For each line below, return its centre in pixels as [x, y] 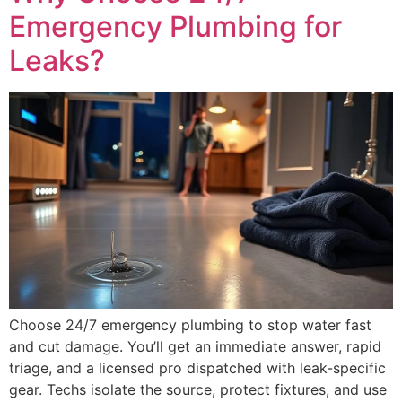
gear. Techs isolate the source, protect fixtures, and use [198, 389]
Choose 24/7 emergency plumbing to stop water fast [190, 324]
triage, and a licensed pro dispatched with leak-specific [197, 367]
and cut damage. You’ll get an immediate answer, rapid [195, 346]
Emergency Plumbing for [175, 27]
